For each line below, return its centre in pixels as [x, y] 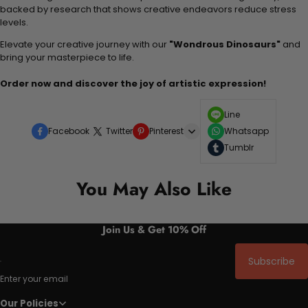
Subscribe [272, 262]
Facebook [69, 131]
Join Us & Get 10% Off [154, 229]
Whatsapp [246, 131]
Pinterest [166, 131]
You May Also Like [154, 189]
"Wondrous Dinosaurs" [225, 44]
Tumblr [239, 147]
